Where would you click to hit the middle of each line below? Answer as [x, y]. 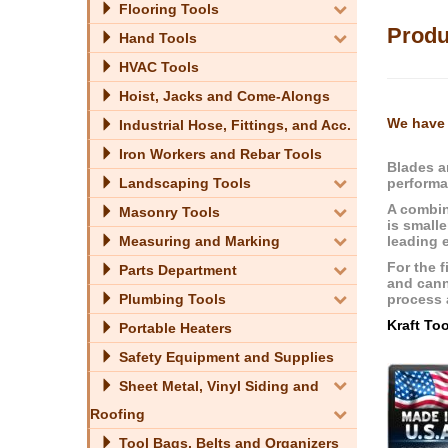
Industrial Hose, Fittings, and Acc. [233, 124]
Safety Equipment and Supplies [224, 356]
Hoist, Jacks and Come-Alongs [222, 95]
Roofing [117, 413]
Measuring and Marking [197, 240]
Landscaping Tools [183, 182]
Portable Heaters [173, 327]
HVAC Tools [157, 66]
